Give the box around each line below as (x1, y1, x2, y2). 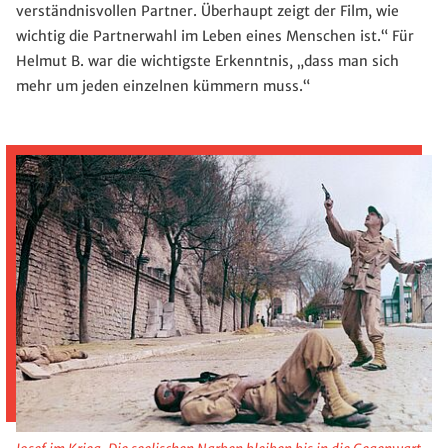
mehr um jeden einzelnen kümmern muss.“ (16, 76, 310, 95)
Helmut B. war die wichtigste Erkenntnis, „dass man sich (16, 51, 399, 70)
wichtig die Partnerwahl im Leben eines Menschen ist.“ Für (16, 26, 414, 45)
